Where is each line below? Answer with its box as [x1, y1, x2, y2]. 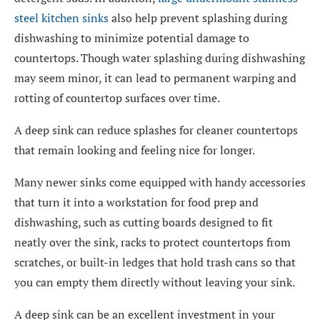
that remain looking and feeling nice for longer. [14, 142, 255, 158]
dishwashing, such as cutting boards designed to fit [14, 214, 273, 230]
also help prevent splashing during [109, 10, 287, 26]
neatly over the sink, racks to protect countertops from [14, 234, 291, 250]
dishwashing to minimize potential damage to [14, 30, 249, 46]
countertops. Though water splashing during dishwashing [14, 50, 305, 66]
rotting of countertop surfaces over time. [14, 90, 220, 106]
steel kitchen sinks [14, 10, 109, 26]
